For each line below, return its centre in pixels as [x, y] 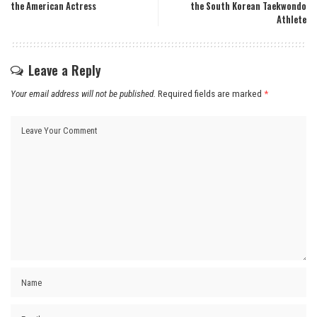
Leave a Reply [65, 70]
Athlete [292, 20]
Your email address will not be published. [83, 94]
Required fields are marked [211, 94]
